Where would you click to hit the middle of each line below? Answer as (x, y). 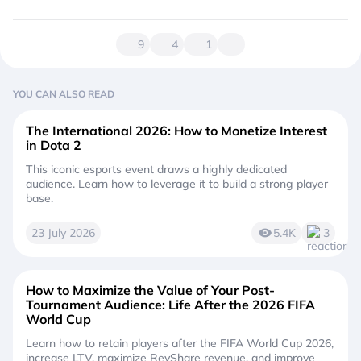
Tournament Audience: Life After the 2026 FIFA (170, 305)
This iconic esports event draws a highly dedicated (156, 170)
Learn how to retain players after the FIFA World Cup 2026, (180, 344)
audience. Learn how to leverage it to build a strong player (177, 184)
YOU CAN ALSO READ (64, 94)
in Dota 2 (54, 145)
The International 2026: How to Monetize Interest (176, 131)
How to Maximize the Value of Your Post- (150, 290)
